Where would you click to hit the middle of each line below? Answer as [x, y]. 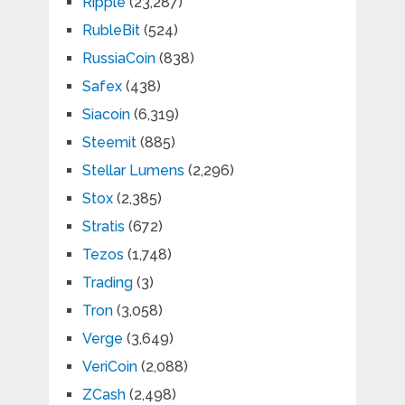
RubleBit [111, 30]
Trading [107, 282]
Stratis [103, 226]
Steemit [109, 142]
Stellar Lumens [133, 170]
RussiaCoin [118, 58]
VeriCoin [109, 366]
